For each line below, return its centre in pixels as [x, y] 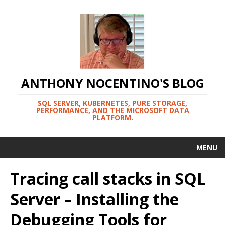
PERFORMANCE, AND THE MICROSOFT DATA [113, 110]
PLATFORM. [113, 118]
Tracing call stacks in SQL [108, 179]
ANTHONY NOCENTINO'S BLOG [113, 83]
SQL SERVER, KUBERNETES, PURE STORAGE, [113, 103]
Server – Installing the [94, 199]
